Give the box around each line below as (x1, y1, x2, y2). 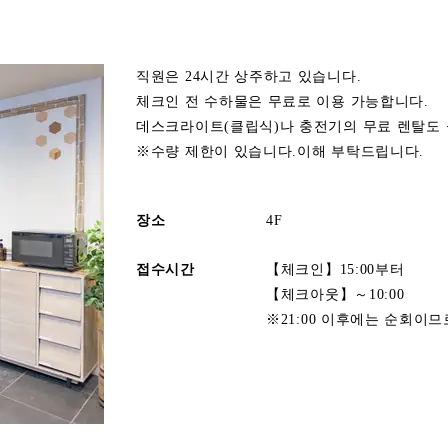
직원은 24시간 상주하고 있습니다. (136, 69, 362, 84)
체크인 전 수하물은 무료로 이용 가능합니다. (136, 94, 429, 109)
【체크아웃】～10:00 (266, 287, 405, 302)
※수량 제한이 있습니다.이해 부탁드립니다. (136, 144, 425, 159)
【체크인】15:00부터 (266, 262, 405, 277)
